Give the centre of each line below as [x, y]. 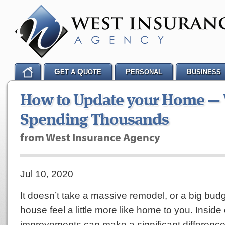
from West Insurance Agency [90, 137]
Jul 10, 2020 [47, 174]
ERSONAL [146, 72]
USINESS [206, 72]
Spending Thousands [94, 121]
